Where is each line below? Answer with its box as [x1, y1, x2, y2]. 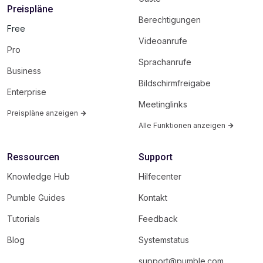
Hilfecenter [139, 171, 181, 181]
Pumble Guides [7, 192, 65, 203]
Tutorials [7, 213, 40, 224]
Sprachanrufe [139, 56, 191, 67]
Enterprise [7, 86, 46, 97]
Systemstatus [139, 234, 189, 245]
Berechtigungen [139, 14, 201, 25]
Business [7, 65, 41, 76]
